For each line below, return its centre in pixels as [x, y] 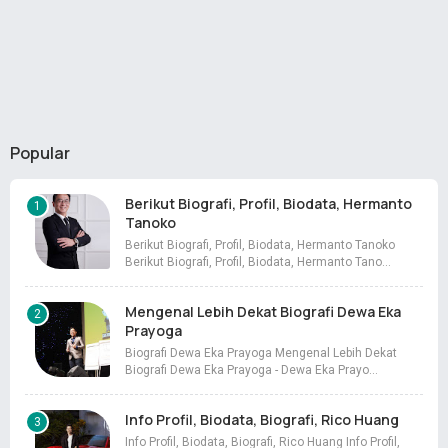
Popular [40, 153]
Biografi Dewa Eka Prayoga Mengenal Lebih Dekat [261, 353]
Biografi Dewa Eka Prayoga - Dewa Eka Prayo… [251, 370]
